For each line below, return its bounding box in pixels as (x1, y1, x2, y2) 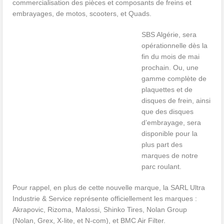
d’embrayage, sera (141, 118, 201, 127)
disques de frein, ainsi (141, 96, 211, 105)
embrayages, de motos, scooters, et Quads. (12, 9, 152, 18)
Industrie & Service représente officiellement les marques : (12, 194, 197, 203)
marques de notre (141, 151, 198, 160)
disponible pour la (141, 129, 198, 138)
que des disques (141, 107, 194, 116)
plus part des (141, 140, 183, 149)
